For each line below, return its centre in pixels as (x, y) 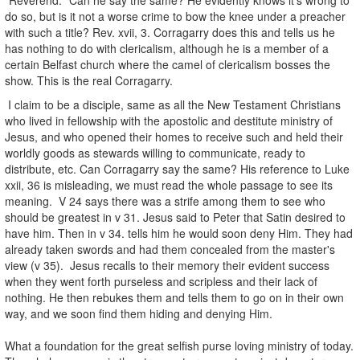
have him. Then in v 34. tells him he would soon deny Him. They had (179, 233)
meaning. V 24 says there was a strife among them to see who (165, 200)
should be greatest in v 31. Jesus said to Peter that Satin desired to (175, 217)
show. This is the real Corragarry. (89, 80)
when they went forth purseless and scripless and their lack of (161, 281)
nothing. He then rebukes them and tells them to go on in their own (174, 297)
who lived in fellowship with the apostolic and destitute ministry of (169, 120)
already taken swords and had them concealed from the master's (170, 249)
